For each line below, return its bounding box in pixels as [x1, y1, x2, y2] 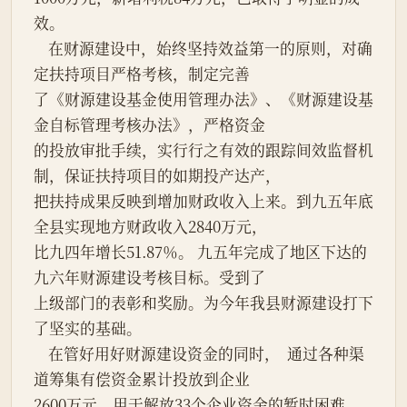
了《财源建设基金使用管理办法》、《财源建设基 [34, 88, 373, 111]
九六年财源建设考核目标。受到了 [34, 266, 265, 289]
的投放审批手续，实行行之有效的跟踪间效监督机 [34, 139, 373, 162]
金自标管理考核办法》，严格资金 [34, 114, 265, 136]
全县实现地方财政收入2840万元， [34, 215, 267, 238]
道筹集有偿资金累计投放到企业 [34, 368, 250, 391]
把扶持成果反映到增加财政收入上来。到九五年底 [34, 190, 373, 213]
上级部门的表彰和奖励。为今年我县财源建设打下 [34, 292, 373, 314]
